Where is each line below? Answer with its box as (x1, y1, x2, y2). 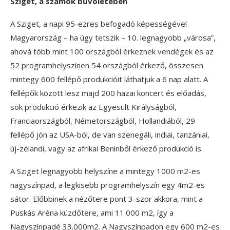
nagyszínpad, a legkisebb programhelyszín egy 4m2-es (10, 180, 205, 190)
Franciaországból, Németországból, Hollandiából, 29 (10, 116, 195, 126)
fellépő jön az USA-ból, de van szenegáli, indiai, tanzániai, (10, 129, 209, 140)
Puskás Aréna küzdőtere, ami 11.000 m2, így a (10, 207, 174, 218)
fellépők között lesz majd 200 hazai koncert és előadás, (10, 88, 206, 99)
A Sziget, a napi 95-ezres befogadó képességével (10, 18, 187, 29)
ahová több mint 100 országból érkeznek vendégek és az (10, 46, 214, 57)
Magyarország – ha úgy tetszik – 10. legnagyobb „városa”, (10, 32, 216, 43)
